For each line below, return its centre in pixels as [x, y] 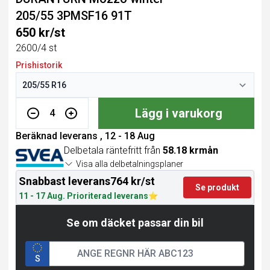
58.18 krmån [190, 150]
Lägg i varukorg [179, 113]
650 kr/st [40, 33]
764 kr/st [133, 181]
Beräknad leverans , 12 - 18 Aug [85, 136]
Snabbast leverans [64, 181]
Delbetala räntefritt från [113, 150]
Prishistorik [39, 65]
